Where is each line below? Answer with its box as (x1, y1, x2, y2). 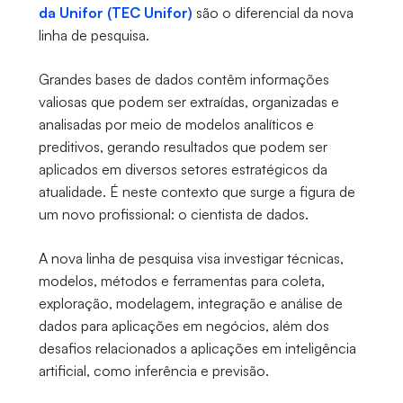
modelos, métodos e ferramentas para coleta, (38, 272, 325, 291)
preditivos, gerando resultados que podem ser (38, 138, 327, 157)
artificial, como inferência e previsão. (38, 362, 276, 381)
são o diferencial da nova (195, 4, 354, 22)
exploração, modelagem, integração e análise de (38, 294, 343, 313)
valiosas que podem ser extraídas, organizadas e (38, 93, 339, 112)
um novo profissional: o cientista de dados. (38, 205, 309, 224)
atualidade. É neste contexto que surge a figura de (38, 183, 355, 201)
